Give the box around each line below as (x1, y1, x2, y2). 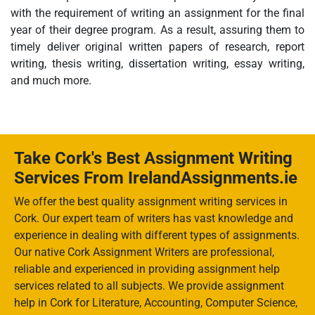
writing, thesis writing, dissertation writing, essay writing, (11, 57, 304, 71)
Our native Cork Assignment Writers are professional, (14, 245, 274, 259)
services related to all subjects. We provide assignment (14, 279, 284, 293)
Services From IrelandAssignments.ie (14, 168, 297, 188)
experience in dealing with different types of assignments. (14, 229, 300, 243)
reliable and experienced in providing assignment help (14, 262, 280, 276)
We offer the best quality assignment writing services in (14, 195, 288, 209)
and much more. (11, 74, 91, 88)
